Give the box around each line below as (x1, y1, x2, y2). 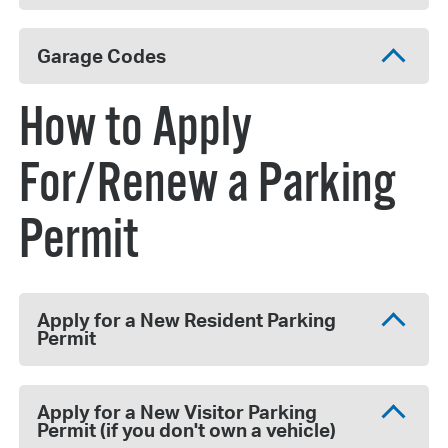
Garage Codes (37, 43, 167, 68)
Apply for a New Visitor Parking (37, 400, 318, 425)
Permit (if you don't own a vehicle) (37, 418, 337, 443)
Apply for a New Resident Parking (37, 308, 337, 333)
